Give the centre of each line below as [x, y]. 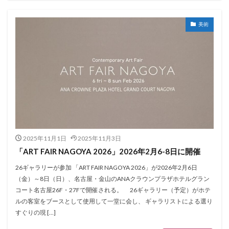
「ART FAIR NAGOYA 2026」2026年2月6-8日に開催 [108, 151]
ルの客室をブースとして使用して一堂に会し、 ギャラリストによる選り [114, 201]
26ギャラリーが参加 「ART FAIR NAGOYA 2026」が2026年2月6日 [106, 167]
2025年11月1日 [44, 138]
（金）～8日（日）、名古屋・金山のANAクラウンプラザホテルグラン [112, 179]
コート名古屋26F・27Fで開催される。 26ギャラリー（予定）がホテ [113, 190]
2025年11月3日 [99, 138]
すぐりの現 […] [36, 212]
